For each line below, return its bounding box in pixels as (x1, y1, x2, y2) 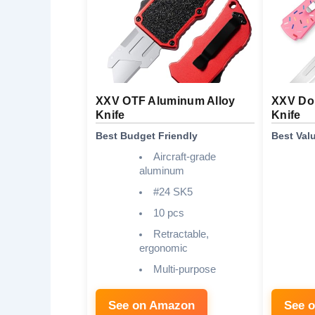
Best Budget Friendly (96, 130, 198, 142)
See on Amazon (108, 299, 195, 313)
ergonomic (139, 243, 188, 255)
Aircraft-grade (153, 151, 216, 163)
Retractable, (153, 229, 209, 240)
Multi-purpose (153, 264, 216, 276)
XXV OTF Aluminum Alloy (96, 95, 236, 108)
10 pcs (153, 207, 184, 219)
